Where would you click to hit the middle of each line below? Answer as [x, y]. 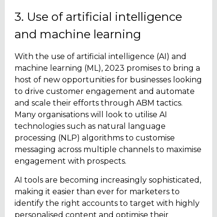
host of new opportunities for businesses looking [108, 80]
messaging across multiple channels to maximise [108, 150]
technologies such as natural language [90, 126]
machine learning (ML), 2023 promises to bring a [107, 68]
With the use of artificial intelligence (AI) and [101, 57]
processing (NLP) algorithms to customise [95, 138]
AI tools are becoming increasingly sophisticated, [108, 180]
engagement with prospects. [70, 161]
